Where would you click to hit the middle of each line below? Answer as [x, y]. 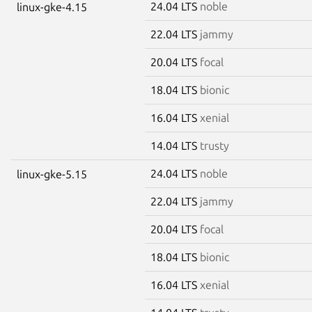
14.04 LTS [175, 145]
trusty [214, 145]
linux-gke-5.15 [52, 174]
